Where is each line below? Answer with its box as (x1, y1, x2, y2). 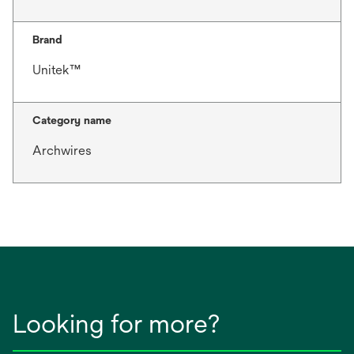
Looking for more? (13, 309, 220, 339)
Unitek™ (32, 62, 81, 78)
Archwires (32, 143, 92, 159)
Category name (32, 114, 111, 127)
